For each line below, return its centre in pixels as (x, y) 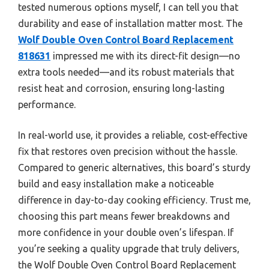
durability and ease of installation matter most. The (130, 23)
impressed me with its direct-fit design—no (145, 56)
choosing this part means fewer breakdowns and (124, 216)
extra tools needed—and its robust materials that (126, 72)
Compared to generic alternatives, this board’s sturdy (134, 167)
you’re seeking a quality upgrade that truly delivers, (129, 248)
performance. (47, 104)
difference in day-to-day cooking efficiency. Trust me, (134, 200)
